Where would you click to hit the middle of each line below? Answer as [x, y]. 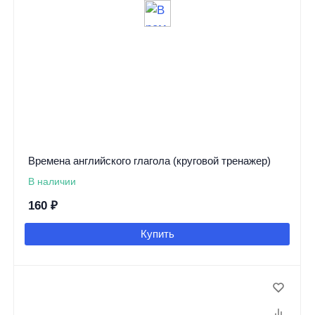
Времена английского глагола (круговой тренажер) [149, 161]
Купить [157, 234]
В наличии [52, 182]
